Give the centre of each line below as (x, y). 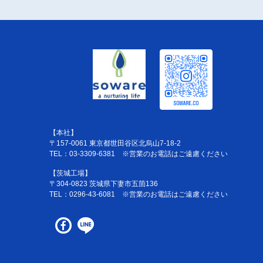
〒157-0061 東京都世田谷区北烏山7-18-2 (115, 144)
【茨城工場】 (70, 173)
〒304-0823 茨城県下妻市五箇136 (103, 184)
